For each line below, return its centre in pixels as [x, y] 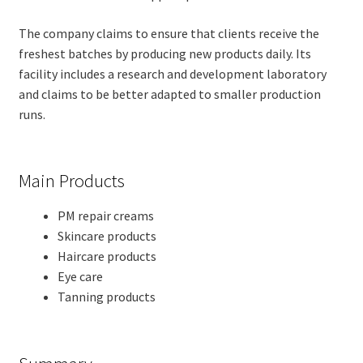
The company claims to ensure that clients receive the [169, 33]
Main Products [71, 181]
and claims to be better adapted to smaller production [169, 94]
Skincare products [107, 235]
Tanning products [106, 296]
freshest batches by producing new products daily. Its [164, 53]
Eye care [80, 276]
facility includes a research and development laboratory [172, 73]
